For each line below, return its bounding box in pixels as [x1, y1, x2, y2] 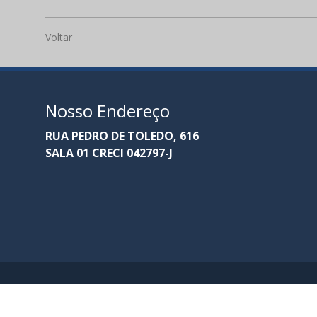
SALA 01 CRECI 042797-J [45, 145, 173, 161]
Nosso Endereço [45, 99, 170, 122]
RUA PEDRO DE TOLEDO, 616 [45, 128, 199, 144]
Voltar [45, 30, 72, 44]
